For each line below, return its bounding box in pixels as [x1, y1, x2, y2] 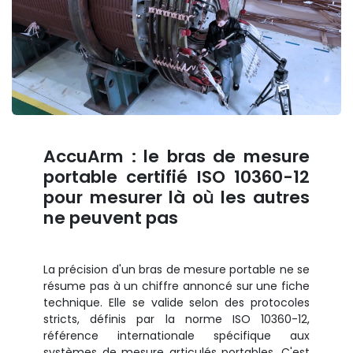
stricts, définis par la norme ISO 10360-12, [43, 311, 310, 328]
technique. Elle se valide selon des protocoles [43, 295, 310, 311]
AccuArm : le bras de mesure [43, 144, 310, 169]
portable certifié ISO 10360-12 [43, 165, 310, 190]
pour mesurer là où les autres [43, 185, 310, 210]
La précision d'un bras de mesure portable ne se [43, 262, 310, 278]
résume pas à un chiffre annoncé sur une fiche [43, 278, 310, 295]
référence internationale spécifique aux [43, 328, 310, 344]
